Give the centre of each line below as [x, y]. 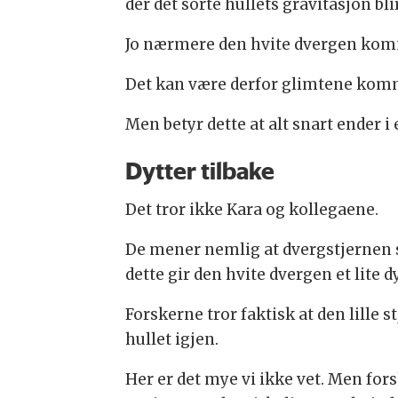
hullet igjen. [171, 340]
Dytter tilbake [199, 171]
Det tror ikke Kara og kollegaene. [251, 210]
